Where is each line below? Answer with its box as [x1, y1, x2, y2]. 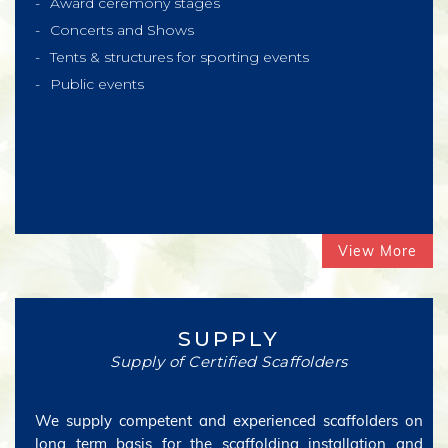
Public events [50, 75, 144, 93]
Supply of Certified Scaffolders [110, 352, 348, 371]
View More [338, 242, 417, 260]
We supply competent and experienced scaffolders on [35, 411, 423, 430]
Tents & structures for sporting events [50, 48, 309, 66]
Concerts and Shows [50, 21, 194, 39]
